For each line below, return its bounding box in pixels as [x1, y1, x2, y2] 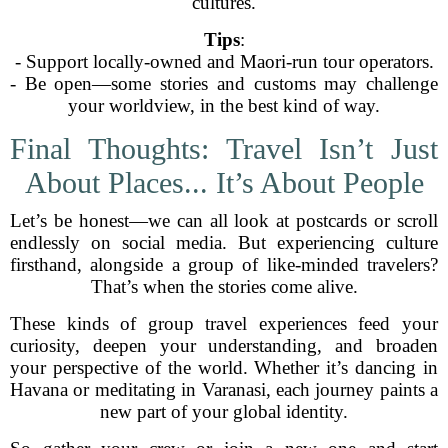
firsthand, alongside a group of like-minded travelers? [10, 254, 438, 275]
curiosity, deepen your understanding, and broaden [10, 335, 438, 356]
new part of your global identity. [100, 401, 348, 422]
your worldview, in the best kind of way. [68, 95, 380, 116]
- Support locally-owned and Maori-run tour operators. [14, 51, 434, 72]
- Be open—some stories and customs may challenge [10, 73, 438, 94]
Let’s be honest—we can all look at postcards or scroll [10, 210, 438, 231]
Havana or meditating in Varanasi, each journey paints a [10, 379, 438, 400]
